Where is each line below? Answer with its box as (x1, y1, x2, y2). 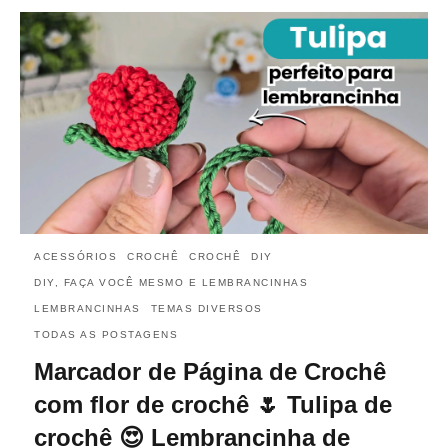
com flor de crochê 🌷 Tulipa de (34, 390, 392, 418)
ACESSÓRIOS (34, 250, 117, 262)
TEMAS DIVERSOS (150, 302, 263, 314)
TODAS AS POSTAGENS (34, 328, 178, 340)
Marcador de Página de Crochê (34, 357, 386, 385)
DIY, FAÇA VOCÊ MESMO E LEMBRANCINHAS (34, 276, 308, 288)
